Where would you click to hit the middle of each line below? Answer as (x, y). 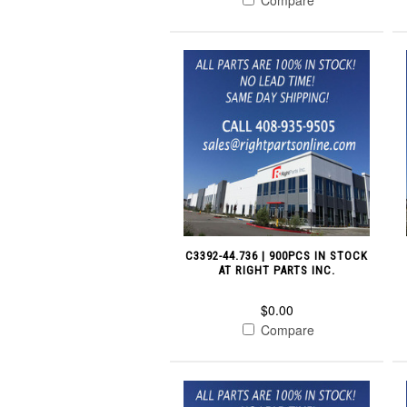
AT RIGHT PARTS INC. (277, 271)
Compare (286, 330)
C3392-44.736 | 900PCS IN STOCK (277, 256)
